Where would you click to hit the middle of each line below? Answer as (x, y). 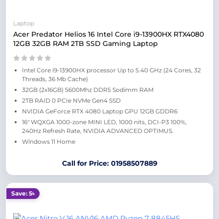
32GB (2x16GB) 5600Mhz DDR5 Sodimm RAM (88, 90)
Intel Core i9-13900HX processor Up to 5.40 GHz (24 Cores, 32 (111, 70)
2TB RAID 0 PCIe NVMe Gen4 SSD (71, 100)
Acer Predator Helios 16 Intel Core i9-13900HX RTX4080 (109, 34)
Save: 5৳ (23, 193)
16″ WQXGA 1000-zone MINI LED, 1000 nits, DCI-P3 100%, (104, 122)
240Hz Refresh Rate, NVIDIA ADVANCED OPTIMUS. (98, 131)
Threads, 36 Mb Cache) (55, 79)
